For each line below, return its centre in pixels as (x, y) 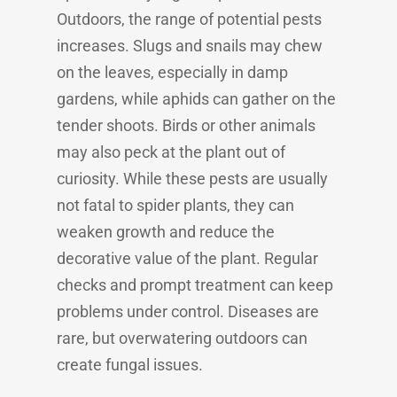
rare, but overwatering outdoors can (182, 338)
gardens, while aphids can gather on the (196, 99)
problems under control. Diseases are (188, 311)
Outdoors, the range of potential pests (189, 19)
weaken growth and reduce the (166, 232)
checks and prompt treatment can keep (195, 285)
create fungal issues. (130, 365)
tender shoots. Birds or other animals (186, 125)
